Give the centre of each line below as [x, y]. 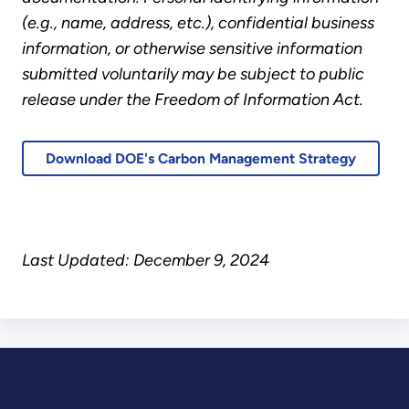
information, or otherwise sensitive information [192, 48]
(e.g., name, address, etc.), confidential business [198, 22]
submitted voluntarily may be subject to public [193, 73]
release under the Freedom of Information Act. [194, 99]
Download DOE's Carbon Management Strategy [201, 159]
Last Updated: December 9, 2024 [146, 260]
